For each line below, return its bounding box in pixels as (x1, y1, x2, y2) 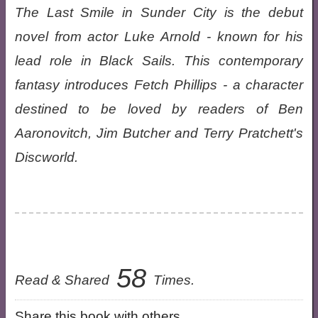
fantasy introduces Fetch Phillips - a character (14, 77, 304, 92)
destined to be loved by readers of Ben (14, 102, 304, 116)
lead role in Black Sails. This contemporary (14, 53, 304, 68)
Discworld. (14, 150, 78, 165)
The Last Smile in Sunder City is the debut (14, 5, 304, 20)
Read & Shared (14, 273, 113, 287)
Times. (149, 273, 194, 287)
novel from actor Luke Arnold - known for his (14, 29, 304, 44)
